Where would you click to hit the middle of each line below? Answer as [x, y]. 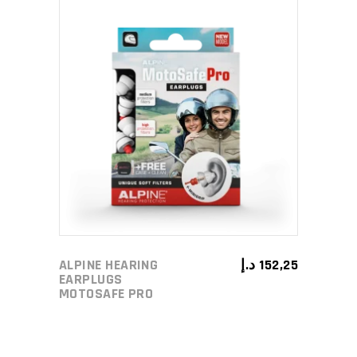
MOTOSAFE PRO [106, 294]
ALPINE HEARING [109, 265]
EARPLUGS [91, 279]
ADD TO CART [167, 116]
